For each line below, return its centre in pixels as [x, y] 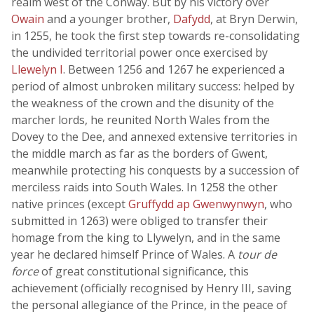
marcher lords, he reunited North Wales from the [141, 120]
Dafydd [192, 19]
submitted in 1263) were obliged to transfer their [139, 221]
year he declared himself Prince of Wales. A [124, 254]
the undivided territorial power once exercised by [139, 53]
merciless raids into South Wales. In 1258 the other [144, 187]
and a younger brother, [110, 19]
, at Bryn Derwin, [254, 19]
